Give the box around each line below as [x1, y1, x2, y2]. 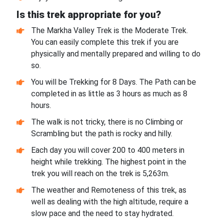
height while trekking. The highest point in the [31, 157, 186, 166]
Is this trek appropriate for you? [16, 9, 161, 21]
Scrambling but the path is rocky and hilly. [31, 128, 172, 138]
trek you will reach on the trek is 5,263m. [31, 168, 169, 178]
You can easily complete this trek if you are [31, 37, 179, 47]
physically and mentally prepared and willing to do [31, 49, 200, 58]
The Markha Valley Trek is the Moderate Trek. [31, 25, 188, 35]
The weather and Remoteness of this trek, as [31, 185, 186, 195]
